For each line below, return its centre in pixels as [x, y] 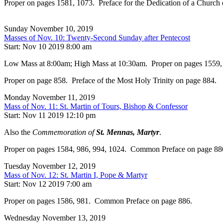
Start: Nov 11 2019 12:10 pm [50, 115]
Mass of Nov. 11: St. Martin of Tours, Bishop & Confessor [96, 107]
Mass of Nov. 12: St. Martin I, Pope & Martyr [76, 175]
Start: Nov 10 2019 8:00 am [48, 47]
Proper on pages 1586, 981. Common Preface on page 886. [98, 201]
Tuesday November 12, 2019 [50, 166]
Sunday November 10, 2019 [49, 29]
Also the [18, 132]
